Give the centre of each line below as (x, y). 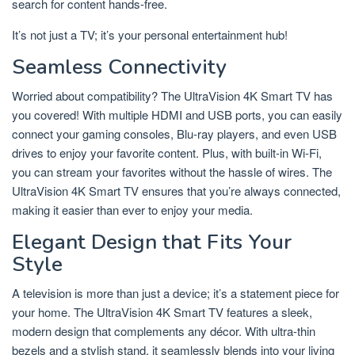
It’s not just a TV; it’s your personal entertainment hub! (150, 35)
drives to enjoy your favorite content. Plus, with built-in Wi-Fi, (167, 153)
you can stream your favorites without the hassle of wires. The (172, 172)
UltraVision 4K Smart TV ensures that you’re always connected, (176, 191)
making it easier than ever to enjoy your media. (132, 210)
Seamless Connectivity (119, 67)
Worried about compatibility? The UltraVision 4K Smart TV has (172, 96)
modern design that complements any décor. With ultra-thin (164, 331)
